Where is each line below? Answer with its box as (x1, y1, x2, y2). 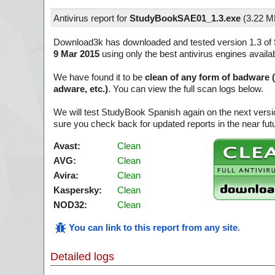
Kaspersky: (53, 185, 102, 195)
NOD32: (53, 199, 87, 210)
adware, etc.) (53, 83, 108, 94)
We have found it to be (53, 72, 145, 82)
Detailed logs (50, 250, 114, 263)
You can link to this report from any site (69, 222, 238, 233)
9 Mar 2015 (53, 48, 99, 59)
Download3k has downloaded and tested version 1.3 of (53, 37, 274, 47)
